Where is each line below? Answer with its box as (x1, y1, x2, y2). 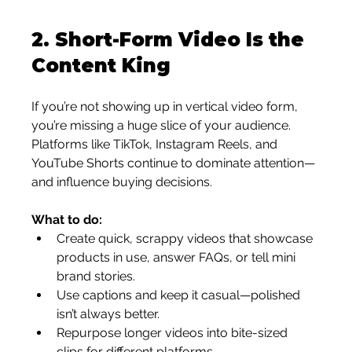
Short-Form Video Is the (55, 28, 310, 51)
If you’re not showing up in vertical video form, (31, 99, 302, 114)
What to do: (31, 212, 103, 227)
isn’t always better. (57, 306, 160, 321)
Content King (31, 54, 171, 77)
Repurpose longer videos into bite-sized (57, 325, 291, 340)
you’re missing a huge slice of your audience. (31, 118, 295, 133)
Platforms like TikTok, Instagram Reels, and (31, 137, 281, 152)
